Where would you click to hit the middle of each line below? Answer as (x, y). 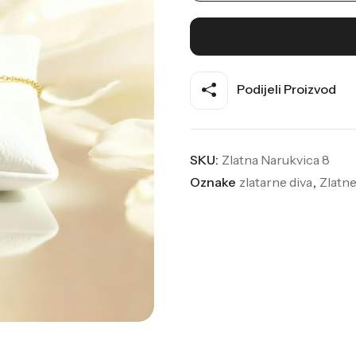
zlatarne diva (275, 182)
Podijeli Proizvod (285, 89)
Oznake (214, 182)
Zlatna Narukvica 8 (275, 159)
